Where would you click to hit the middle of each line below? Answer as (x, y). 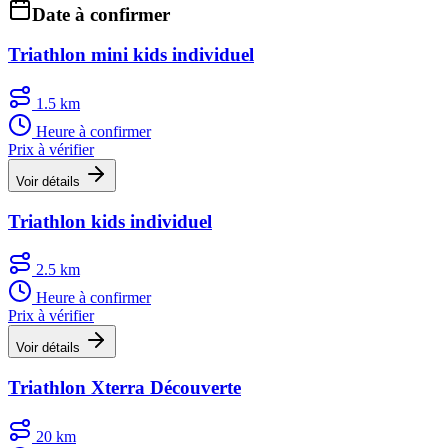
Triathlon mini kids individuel (131, 55)
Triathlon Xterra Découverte (124, 388)
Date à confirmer (101, 14)
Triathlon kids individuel (110, 221)
